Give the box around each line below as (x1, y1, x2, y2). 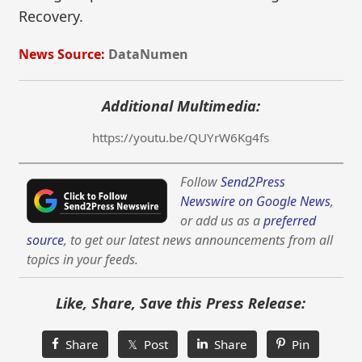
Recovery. (19, 6, 84, 26)
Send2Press (221, 172, 286, 191)
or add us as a (180, 211, 264, 229)
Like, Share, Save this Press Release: (56, 293, 306, 313)
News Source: (19, 45, 106, 64)
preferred (263, 211, 317, 229)
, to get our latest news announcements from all (64, 230, 334, 249)
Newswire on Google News (180, 192, 331, 210)
